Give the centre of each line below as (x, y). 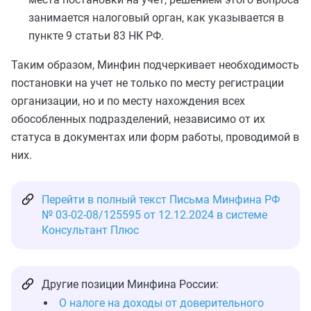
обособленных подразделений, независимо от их (138, 119)
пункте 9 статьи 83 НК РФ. (96, 36)
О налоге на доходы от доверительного (161, 303)
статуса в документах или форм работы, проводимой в (155, 137)
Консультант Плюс (90, 230)
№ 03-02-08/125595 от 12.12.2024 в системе (154, 215)
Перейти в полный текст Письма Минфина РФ (161, 200)
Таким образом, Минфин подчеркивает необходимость (155, 65)
